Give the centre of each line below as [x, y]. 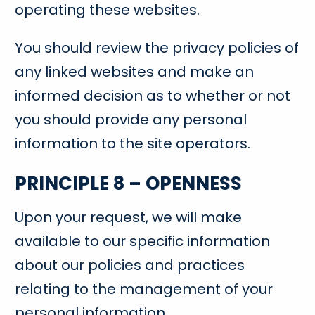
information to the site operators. [133, 143]
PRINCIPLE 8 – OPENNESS [129, 184]
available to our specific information [143, 241]
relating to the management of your [144, 289]
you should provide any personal [131, 120]
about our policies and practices [130, 265]
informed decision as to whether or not [153, 96]
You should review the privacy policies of [157, 48]
